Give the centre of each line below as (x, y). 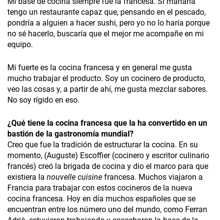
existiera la (27, 177)
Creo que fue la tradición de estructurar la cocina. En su (103, 145)
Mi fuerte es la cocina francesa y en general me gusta (100, 68)
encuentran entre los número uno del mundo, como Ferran (107, 210)
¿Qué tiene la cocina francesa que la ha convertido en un (107, 123)
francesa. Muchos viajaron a (153, 177)
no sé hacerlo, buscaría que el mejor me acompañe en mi (106, 34)
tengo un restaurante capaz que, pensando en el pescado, (107, 12)
